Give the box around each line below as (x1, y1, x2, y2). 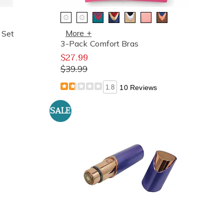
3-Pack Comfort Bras (60, 38, 138, 48)
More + (65, 28, 92, 38)
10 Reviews (119, 83, 157, 91)
